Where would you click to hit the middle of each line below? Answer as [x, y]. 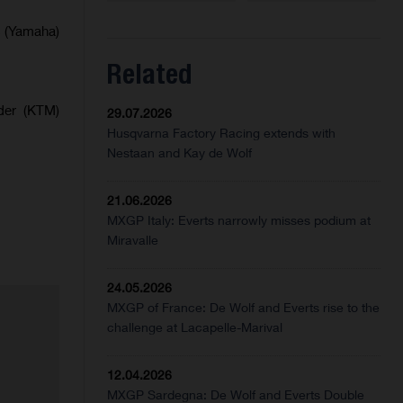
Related [150, 74]
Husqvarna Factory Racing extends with [222, 133]
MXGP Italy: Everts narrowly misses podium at [239, 220]
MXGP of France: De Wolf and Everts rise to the [244, 308]
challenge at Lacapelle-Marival [195, 327]
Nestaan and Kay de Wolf [180, 153]
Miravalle [133, 240]
